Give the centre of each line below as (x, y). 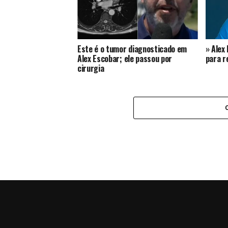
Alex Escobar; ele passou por (125, 58)
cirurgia (91, 68)
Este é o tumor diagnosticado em (132, 49)
